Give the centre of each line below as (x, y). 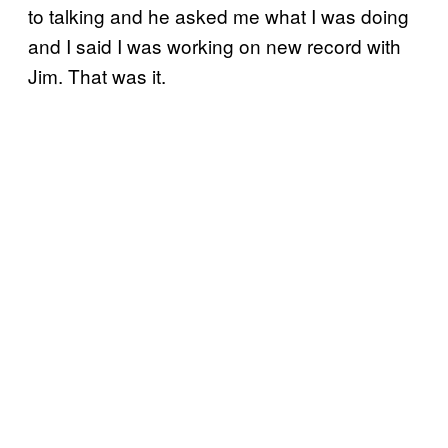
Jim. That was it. (97, 75)
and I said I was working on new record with (214, 45)
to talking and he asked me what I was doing (218, 15)
